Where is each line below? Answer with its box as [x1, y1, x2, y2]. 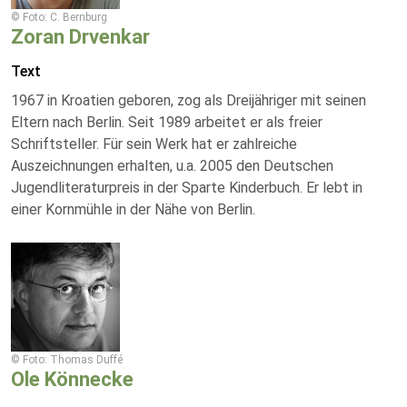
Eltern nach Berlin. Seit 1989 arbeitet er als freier [11, 114, 323, 131]
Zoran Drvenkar [11, 25, 150, 48]
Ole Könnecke [11, 368, 134, 391]
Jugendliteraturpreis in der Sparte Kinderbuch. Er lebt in [11, 179, 362, 196]
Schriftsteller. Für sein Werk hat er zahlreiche [11, 135, 297, 153]
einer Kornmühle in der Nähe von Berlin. [11, 201, 255, 218]
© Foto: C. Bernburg [11, 11, 107, 24]
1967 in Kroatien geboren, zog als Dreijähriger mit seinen [11, 92, 366, 109]
